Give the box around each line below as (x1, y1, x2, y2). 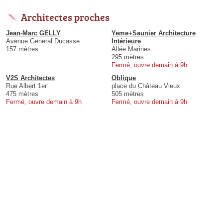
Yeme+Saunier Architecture (111, 29, 196, 37)
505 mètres (111, 90, 144, 98)
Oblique (111, 74, 136, 82)
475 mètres (6, 90, 38, 98)
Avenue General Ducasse (6, 37, 80, 45)
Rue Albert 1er (6, 82, 47, 90)
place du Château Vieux (111, 82, 180, 90)
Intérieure (111, 37, 141, 45)
